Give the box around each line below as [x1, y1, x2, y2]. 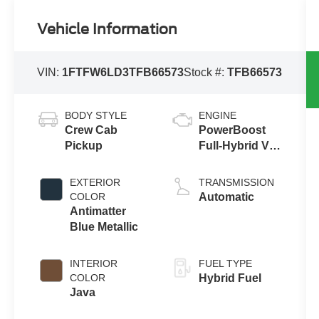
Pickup [65, 139, 103, 152]
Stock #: [184, 66, 228, 78]
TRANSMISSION [198, 176, 274, 188]
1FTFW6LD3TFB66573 [62, 66, 184, 78]
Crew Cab [65, 123, 118, 136]
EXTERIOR [70, 176, 121, 188]
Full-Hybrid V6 [198, 139, 276, 152]
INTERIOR [70, 257, 118, 269]
